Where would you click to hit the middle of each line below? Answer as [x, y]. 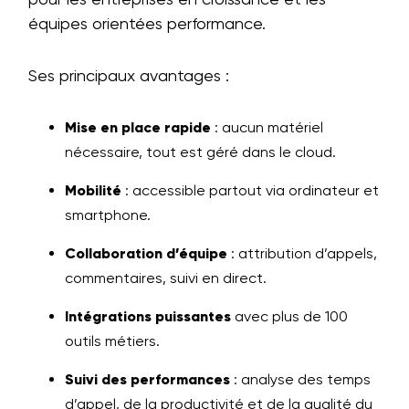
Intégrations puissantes [148, 316]
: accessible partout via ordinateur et [250, 190]
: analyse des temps [300, 379]
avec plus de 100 [289, 316]
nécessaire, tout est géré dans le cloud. [200, 152]
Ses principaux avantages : [129, 75]
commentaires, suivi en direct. [166, 278]
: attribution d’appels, [302, 253]
